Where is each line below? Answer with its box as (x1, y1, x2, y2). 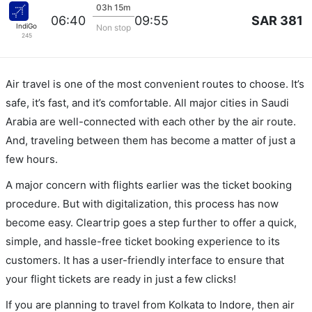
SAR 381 (251, 13, 303, 28)
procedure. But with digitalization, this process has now (6, 196, 279, 210)
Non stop (96, 22, 131, 33)
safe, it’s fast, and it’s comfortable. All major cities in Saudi (6, 95, 289, 109)
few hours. (6, 152, 58, 166)
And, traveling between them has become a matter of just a (6, 133, 295, 147)
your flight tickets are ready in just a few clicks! (6, 272, 236, 286)
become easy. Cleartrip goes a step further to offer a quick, (6, 215, 297, 229)
